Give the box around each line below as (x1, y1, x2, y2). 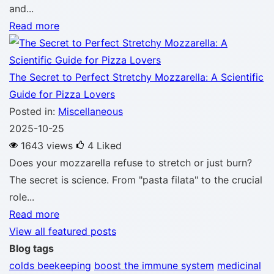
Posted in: (9, 105, 58, 117)
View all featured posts (9, 225, 116, 237)
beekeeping (37, 259, 91, 272)
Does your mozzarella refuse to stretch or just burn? (9, 157, 252, 169)
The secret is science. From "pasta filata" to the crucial (9, 174, 262, 186)
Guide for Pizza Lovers (9, 88, 115, 100)
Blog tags (9, 242, 54, 254)
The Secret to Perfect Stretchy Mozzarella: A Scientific (9, 71, 264, 83)
